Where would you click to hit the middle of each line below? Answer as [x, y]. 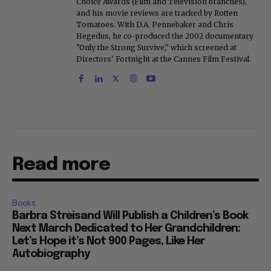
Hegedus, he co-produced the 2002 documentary [165, 36]
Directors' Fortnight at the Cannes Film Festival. [164, 59]
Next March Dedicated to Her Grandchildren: [126, 229]
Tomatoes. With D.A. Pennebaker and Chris [155, 25]
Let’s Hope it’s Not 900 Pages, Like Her [108, 242]
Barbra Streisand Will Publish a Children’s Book [130, 216]
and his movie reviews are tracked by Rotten [157, 13]
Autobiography [51, 254]
